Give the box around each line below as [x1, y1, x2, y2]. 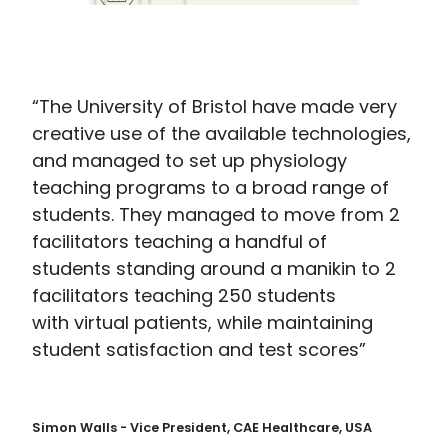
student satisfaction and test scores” [32, 337, 366, 363]
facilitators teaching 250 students [32, 283, 336, 309]
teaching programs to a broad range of [32, 175, 389, 201]
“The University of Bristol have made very [32, 94, 397, 120]
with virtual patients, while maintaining [32, 310, 373, 336]
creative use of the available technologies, [32, 121, 411, 147]
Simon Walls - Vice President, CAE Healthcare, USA [32, 419, 372, 437]
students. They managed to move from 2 [32, 202, 400, 228]
